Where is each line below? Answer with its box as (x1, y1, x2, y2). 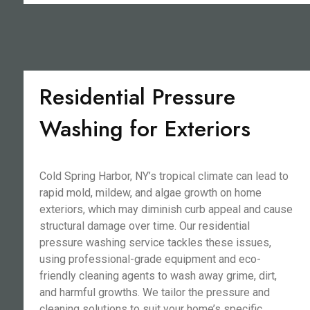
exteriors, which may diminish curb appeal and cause (39, 203, 293, 216)
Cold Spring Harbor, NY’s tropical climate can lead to (39, 170, 289, 183)
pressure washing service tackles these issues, (39, 236, 271, 249)
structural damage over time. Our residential (39, 219, 250, 232)
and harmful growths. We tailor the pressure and (39, 286, 270, 299)
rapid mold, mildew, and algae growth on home (39, 186, 262, 199)
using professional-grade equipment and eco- (39, 253, 261, 266)
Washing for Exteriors (39, 113, 250, 145)
